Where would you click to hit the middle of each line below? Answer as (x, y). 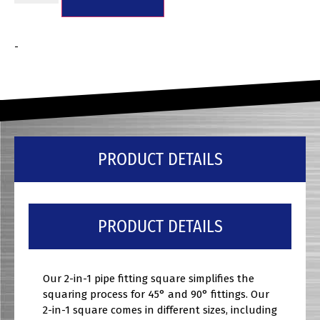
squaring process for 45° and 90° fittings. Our (156, 294)
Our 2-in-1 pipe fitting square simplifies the (149, 278)
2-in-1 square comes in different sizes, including (160, 310)
